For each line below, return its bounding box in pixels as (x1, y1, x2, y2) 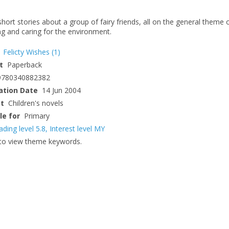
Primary (24, 110, 50, 121)
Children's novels (8, 98, 63, 108)
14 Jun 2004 (42, 85, 81, 95)
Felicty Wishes (3, 47, 50, 57)
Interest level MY (50, 123, 105, 133)
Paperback (7, 59, 42, 70)
